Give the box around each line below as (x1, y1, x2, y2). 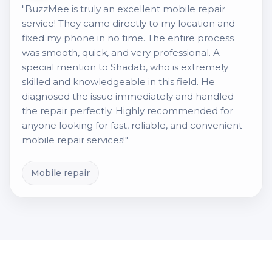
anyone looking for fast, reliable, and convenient (22, 120, 242, 131)
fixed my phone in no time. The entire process (22, 32, 234, 44)
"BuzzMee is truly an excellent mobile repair (22, 3, 225, 15)
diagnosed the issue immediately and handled (22, 90, 234, 102)
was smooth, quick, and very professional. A (22, 47, 220, 58)
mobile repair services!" (22, 134, 128, 146)
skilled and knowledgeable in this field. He (22, 76, 215, 87)
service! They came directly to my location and (22, 18, 235, 29)
